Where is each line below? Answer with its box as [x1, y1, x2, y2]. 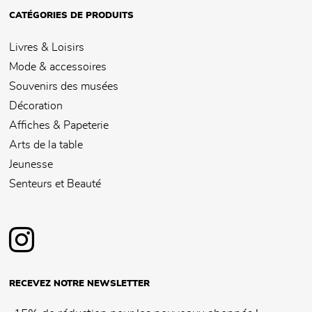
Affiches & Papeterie [9, 120, 109, 132]
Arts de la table [9, 139, 83, 151]
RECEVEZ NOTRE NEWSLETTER [9, 279, 150, 289]
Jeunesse [9, 159, 53, 171]
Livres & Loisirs [9, 42, 84, 54]
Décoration [9, 100, 63, 112]
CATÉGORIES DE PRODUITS [9, 11, 134, 21]
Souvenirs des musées [9, 81, 118, 93]
